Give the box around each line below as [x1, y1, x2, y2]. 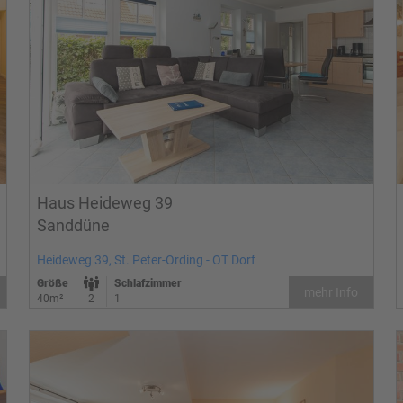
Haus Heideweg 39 [37, 193, 173, 212]
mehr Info [304, 284, 358, 300]
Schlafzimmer [114, 277, 182, 290]
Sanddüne [37, 216, 110, 235]
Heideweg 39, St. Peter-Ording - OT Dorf [37, 253, 255, 267]
